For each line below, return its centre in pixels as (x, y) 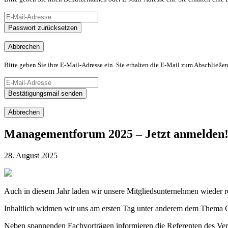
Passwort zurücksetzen (43, 27)
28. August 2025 (31, 156)
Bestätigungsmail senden (45, 93)
